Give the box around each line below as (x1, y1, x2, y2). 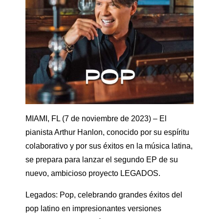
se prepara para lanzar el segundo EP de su (25, 155, 178, 164)
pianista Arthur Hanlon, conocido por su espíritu (25, 128, 189, 136)
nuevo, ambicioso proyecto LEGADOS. (25, 169, 160, 177)
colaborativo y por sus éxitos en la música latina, (25, 141, 193, 150)
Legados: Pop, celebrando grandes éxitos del (25, 190, 182, 199)
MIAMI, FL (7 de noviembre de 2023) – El (25, 114, 167, 123)
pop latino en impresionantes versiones (25, 204, 161, 213)
